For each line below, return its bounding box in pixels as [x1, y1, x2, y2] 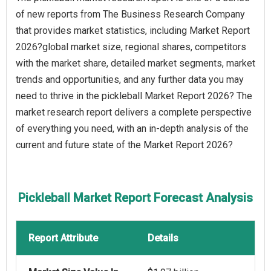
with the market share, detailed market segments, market [16, 57, 255, 70]
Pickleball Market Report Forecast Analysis [18, 191, 253, 206]
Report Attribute [28, 232, 98, 244]
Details [148, 232, 178, 244]
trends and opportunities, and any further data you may [16, 74, 244, 86]
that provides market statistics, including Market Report [16, 25, 250, 37]
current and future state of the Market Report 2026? [16, 139, 233, 151]
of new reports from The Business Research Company [16, 8, 245, 21]
